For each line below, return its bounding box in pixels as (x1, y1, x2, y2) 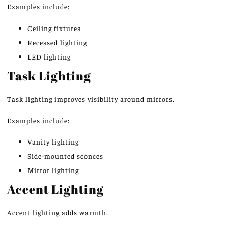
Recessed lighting (27, 37, 87, 47)
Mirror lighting (27, 165, 79, 175)
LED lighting (27, 51, 71, 61)
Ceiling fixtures (27, 23, 81, 33)
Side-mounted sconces (27, 151, 103, 161)
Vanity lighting (27, 137, 79, 147)
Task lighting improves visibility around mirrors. (7, 94, 175, 103)
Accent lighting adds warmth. (7, 208, 108, 217)
